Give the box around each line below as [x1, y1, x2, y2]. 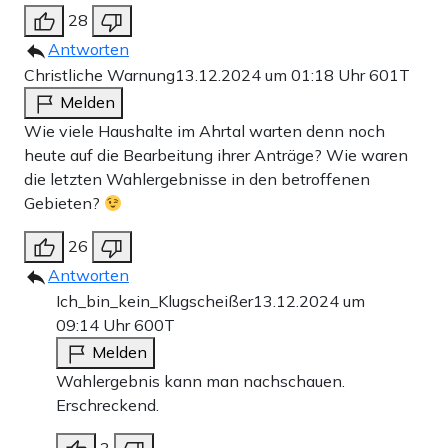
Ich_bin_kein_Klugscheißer [56, 291, 253, 312]
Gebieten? [24, 193, 104, 214]
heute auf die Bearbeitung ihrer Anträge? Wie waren [24, 145, 408, 166]
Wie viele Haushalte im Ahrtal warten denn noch [24, 121, 385, 142]
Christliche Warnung [24, 65, 175, 86]
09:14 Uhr [56, 315, 134, 336]
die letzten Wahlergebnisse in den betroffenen [24, 169, 370, 190]
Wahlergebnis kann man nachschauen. [56, 371, 345, 392]
